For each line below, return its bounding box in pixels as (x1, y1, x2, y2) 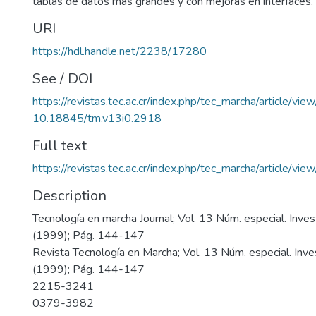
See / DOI (32, 69, 92, 88)
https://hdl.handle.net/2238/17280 (32, 44, 207, 59)
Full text (32, 136, 87, 155)
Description (32, 186, 107, 205)
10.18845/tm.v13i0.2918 (32, 111, 162, 126)
